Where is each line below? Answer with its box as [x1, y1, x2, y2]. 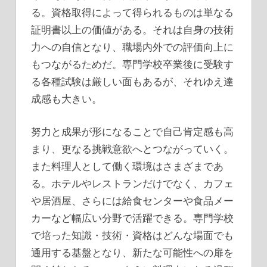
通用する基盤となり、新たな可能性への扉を [31, 246, 234, 259]
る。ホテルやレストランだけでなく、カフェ [31, 176, 234, 190]
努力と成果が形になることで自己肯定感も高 [31, 125, 234, 138]
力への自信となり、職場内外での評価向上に [31, 41, 234, 54]
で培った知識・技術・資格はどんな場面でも [31, 228, 234, 241]
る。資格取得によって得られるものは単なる [31, 6, 234, 19]
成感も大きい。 [31, 92, 102, 105]
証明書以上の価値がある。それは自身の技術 [31, 23, 234, 36]
